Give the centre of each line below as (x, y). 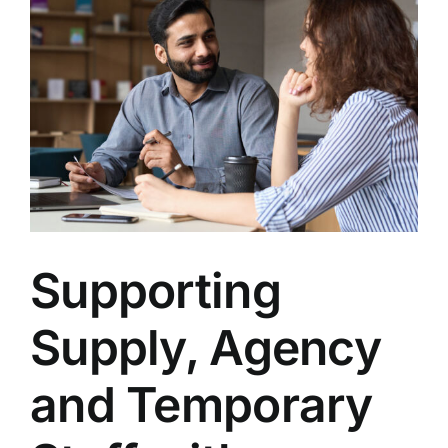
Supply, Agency (205, 347)
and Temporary (201, 404)
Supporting (155, 290)
